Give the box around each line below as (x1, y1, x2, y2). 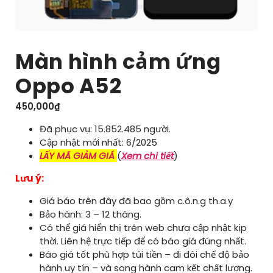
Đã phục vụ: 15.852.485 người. (40, 122, 171, 135)
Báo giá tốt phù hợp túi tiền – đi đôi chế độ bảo (40, 248, 249, 261)
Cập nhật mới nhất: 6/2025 (40, 136, 157, 149)
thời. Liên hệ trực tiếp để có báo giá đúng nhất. (40, 235, 246, 247)
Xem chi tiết (121, 149, 174, 162)
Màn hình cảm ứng (15, 47, 221, 76)
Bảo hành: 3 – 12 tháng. (40, 208, 141, 221)
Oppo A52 (15, 71, 122, 101)
